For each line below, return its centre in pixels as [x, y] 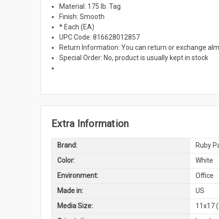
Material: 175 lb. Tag [90, 6]
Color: [66, 161]
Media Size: [75, 206]
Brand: [67, 145]
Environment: [77, 176]
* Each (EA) [77, 27]
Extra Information [90, 123]
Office [204, 176]
